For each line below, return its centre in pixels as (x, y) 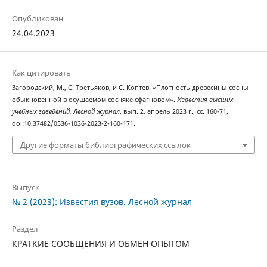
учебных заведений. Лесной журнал (66, 112)
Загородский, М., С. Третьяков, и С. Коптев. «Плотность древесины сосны (130, 88)
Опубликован (37, 19)
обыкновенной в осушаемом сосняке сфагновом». (94, 100)
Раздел (25, 229)
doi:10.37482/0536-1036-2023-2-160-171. (73, 124)
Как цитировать (41, 73)
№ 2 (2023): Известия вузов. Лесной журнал (102, 201)
